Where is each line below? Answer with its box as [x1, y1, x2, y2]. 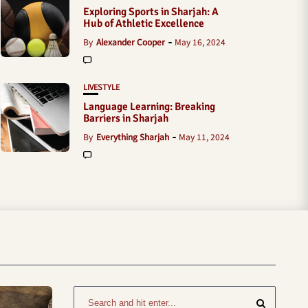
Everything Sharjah [96, 131, 169, 142]
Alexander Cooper [96, 36, 165, 47]
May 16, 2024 [175, 36, 225, 47]
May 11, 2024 [179, 131, 230, 142]
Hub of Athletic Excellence [83, 16, 204, 30]
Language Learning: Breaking [83, 100, 215, 113]
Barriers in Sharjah [83, 111, 168, 125]
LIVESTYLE [83, 81, 120, 92]
